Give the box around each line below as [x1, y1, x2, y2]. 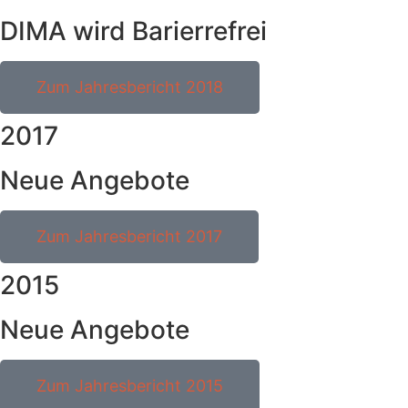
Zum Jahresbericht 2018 [36, 77, 223, 97]
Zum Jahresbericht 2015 [36, 376, 223, 396]
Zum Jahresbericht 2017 [36, 227, 222, 247]
